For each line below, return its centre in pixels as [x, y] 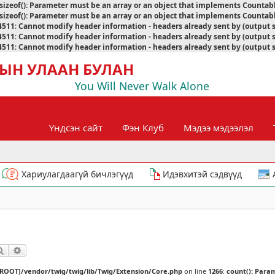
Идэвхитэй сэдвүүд [202, 174]
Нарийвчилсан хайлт [62, 251]
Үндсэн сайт [76, 127]
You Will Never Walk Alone [142, 86]
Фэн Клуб [143, 127]
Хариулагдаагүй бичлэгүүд [77, 174]
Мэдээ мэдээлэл [219, 127]
